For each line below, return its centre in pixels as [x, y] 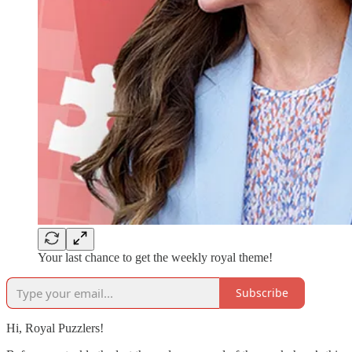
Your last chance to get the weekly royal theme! [155, 257]
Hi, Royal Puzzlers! [55, 328]
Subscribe [262, 293]
